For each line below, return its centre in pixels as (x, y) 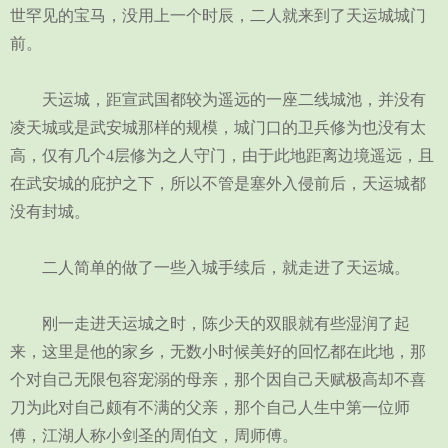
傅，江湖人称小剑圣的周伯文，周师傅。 (154, 435)
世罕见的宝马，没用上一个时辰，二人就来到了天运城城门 (218, 15)
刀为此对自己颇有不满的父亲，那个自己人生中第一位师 (210, 407)
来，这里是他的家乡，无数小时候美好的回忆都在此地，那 (218, 351)
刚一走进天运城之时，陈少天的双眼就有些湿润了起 (210, 323)
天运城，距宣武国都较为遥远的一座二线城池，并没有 (218, 99)
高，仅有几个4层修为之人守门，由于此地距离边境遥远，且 (222, 155)
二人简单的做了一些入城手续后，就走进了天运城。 (210, 267)
